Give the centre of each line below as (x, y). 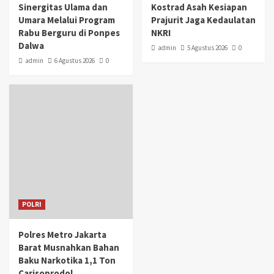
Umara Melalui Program (67, 20)
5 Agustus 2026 (207, 47)
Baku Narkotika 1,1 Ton (67, 260)
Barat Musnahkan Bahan (69, 247)
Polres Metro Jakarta (62, 234)
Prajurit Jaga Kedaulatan (203, 20)
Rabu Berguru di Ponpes (69, 32)
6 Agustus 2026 (75, 60)
